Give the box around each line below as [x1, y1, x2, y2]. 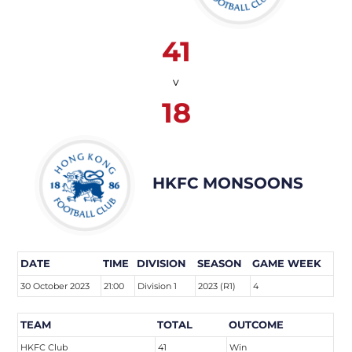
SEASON [197, 257, 243, 269]
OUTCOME [229, 318, 284, 331]
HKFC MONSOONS [152, 173, 303, 192]
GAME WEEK [252, 257, 322, 269]
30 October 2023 [20, 280, 90, 291]
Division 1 [137, 280, 178, 291]
